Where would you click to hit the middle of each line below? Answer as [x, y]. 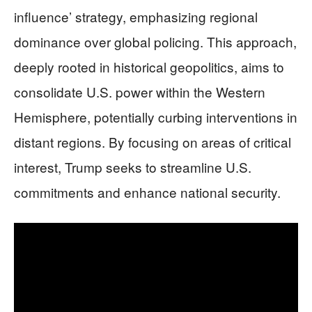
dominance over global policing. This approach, [155, 41]
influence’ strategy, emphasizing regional [136, 16]
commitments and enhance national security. [147, 192]
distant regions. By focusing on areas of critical [153, 142]
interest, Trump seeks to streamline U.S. [133, 167]
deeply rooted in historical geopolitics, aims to [149, 67]
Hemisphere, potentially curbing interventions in [156, 117]
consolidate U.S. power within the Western [140, 92]
